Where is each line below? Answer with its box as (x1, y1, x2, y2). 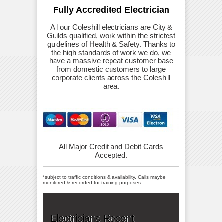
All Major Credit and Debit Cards (59, 142, 163, 151)
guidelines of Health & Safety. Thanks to (47, 40, 175, 49)
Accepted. (95, 151, 127, 160)
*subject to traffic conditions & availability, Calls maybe (43, 174, 166, 180)
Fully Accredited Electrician (53, 5, 169, 15)
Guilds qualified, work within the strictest (47, 31, 175, 40)
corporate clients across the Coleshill (52, 73, 170, 82)
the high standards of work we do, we (51, 48, 171, 57)
